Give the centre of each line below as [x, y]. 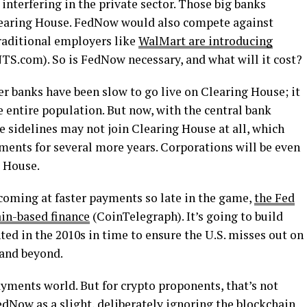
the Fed [274, 197]
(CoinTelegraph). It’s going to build [186, 216]
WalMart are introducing [206, 40]
